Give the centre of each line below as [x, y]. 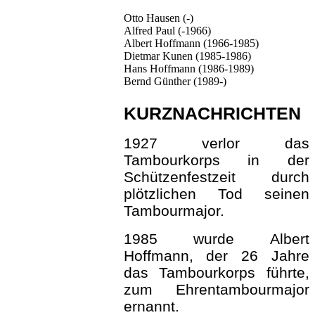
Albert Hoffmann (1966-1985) [191, 43]
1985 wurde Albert [216, 239]
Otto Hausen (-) [158, 18]
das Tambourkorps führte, [216, 272]
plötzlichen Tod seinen [216, 194]
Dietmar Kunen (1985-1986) [187, 56]
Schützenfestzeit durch [216, 177]
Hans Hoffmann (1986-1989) [188, 69]
